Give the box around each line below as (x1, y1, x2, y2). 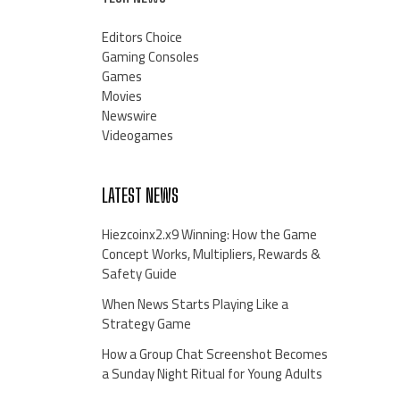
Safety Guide (101, 261, 177, 287)
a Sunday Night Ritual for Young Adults (101, 361, 322, 387)
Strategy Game (101, 311, 191, 337)
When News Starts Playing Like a (101, 291, 288, 318)
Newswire (101, 103, 157, 129)
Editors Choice (101, 24, 182, 51)
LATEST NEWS (101, 184, 179, 207)
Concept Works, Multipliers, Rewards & (101, 241, 321, 268)
